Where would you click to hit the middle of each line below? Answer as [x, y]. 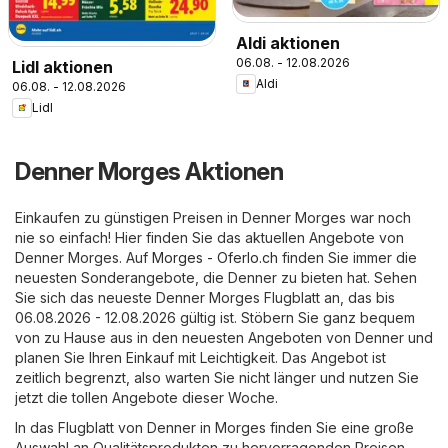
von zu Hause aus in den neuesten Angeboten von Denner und [224, 337]
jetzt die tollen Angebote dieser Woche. [146, 397]
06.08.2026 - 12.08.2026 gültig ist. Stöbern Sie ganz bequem [215, 317]
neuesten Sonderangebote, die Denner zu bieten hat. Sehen [216, 277]
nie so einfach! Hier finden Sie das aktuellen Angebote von [209, 237]
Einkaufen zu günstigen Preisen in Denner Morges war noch [213, 217]
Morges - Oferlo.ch [215, 257]
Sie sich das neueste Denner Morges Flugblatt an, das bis [205, 297]
